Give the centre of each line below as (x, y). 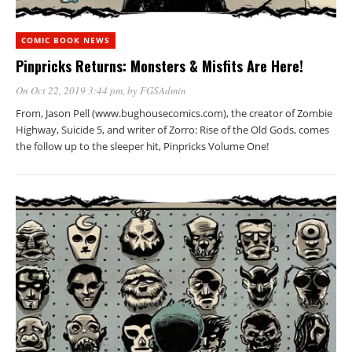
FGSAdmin (163, 90)
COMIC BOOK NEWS (66, 40)
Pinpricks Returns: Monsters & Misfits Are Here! (159, 66)
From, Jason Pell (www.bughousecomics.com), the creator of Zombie (174, 113)
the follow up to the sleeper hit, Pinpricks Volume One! (142, 146)
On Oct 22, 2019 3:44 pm (69, 90)
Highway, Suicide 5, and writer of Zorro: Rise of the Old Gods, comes (172, 129)
